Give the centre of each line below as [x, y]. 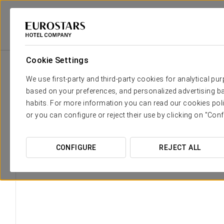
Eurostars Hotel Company [45, 37]
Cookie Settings [57, 60]
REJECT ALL [180, 147]
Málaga [134, 37]
